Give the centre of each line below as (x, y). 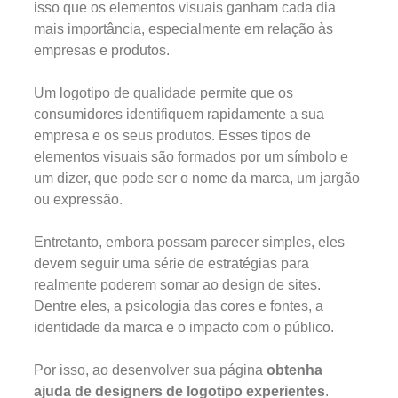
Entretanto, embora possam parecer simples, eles (189, 242)
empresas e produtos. (102, 50)
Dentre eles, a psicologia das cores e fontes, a (179, 306)
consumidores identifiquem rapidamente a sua (179, 114)
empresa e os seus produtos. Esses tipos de (172, 135)
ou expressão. (78, 199)
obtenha (295, 370)
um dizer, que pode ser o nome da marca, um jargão (197, 178)
